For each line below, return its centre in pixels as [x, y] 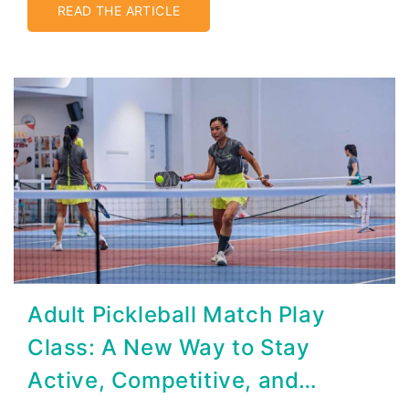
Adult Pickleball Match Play [177, 314]
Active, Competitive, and [163, 380]
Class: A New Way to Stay [169, 347]
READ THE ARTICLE [119, 10]
